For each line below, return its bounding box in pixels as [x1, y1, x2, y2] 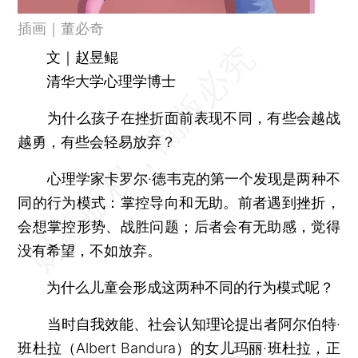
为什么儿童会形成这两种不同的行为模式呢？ [18, 278, 335, 296]
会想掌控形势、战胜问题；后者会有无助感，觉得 [18, 217, 340, 235]
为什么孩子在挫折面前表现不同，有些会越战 [18, 109, 340, 126]
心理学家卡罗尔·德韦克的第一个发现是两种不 [18, 169, 340, 187]
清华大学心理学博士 [18, 72, 177, 89]
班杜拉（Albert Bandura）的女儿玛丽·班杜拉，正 [18, 339, 340, 356]
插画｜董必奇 [18, 19, 105, 37]
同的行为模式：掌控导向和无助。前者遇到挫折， [18, 193, 340, 211]
